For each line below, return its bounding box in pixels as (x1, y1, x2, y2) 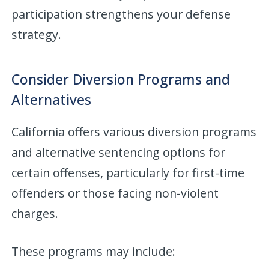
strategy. (11, 26, 62, 43)
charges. (11, 205, 59, 222)
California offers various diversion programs (11, 123, 257, 140)
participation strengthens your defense (11, 5, 231, 22)
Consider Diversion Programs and (11, 69, 231, 89)
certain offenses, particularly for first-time (11, 164, 245, 181)
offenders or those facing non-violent (11, 184, 219, 201)
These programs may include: (11, 243, 176, 259)
